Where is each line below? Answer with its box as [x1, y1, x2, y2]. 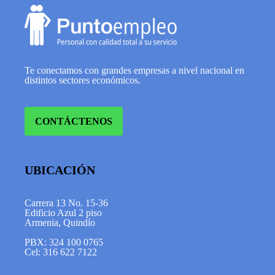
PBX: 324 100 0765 [25, 237, 103, 247]
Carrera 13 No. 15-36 [25, 198, 110, 208]
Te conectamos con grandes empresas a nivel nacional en [25, 65, 244, 76]
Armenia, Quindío [25, 217, 95, 228]
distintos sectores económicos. [25, 75, 141, 85]
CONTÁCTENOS [35, 116, 112, 126]
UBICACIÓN [25, 163, 95, 177]
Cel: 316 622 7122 [25, 247, 97, 257]
